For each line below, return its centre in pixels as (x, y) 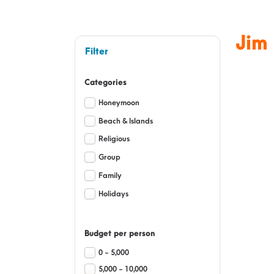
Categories (106, 83)
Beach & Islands (126, 121)
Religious (114, 139)
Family (110, 175)
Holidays (113, 194)
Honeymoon (119, 102)
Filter (96, 52)
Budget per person (120, 233)
